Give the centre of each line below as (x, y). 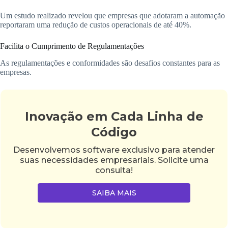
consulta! (114, 170)
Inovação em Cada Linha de (114, 117)
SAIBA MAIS (114, 193)
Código (114, 132)
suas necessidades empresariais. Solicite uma (114, 160)
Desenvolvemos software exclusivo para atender (114, 150)
